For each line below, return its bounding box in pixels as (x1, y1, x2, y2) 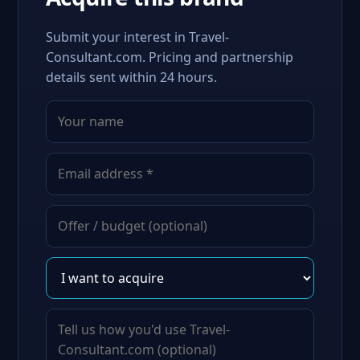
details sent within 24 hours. (46, 68, 217, 86)
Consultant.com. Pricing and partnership (46, 48, 293, 66)
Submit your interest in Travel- (46, 28, 229, 46)
